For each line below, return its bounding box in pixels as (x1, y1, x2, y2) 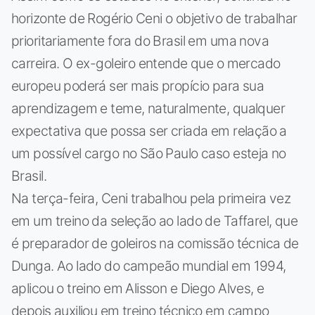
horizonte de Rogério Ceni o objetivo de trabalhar (11, 10, 297, 27)
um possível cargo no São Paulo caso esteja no (11, 145, 286, 162)
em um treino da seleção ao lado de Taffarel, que (11, 212, 298, 230)
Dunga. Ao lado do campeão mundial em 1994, (11, 257, 286, 275)
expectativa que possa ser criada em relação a (11, 122, 287, 140)
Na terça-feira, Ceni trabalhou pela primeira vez (11, 190, 291, 207)
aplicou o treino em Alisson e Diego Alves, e (11, 280, 264, 297)
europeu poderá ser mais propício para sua (11, 77, 264, 95)
